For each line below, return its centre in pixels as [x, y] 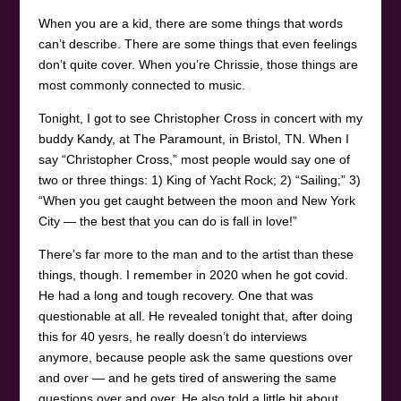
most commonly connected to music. [141, 85]
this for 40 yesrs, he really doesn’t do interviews [172, 336]
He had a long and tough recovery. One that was [175, 295]
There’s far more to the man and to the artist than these [196, 254]
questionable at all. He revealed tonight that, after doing [195, 316]
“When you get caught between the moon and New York [196, 200]
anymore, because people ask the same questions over [195, 357]
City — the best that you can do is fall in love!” [167, 221]
